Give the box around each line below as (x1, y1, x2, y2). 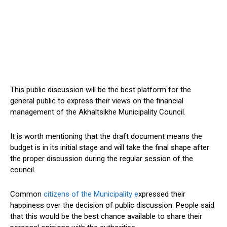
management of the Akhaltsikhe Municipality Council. (10, 107, 185, 117)
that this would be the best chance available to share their (10, 212, 202, 221)
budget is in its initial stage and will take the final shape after (10, 143, 209, 153)
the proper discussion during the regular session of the (10, 154, 193, 164)
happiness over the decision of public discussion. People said (10, 201, 214, 210)
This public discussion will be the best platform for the (10, 85, 191, 95)
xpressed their (138, 190, 185, 199)
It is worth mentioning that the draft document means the (10, 132, 202, 141)
